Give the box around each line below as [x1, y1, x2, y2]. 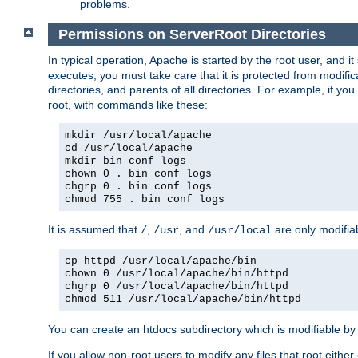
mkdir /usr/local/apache [65, 129, 212, 142]
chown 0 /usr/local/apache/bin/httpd [65, 268, 288, 280]
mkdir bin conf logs [65, 155, 186, 168]
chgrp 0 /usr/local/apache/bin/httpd [65, 280, 288, 293]
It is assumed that [48, 223, 141, 237]
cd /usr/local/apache [65, 142, 193, 155]
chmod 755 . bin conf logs [65, 193, 225, 206]
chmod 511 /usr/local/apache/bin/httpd [65, 293, 301, 306]
